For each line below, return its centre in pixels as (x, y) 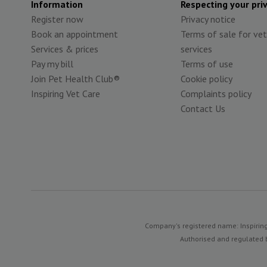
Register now (57, 19)
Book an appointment (74, 34)
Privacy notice (208, 19)
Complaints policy (216, 94)
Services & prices (65, 49)
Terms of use (207, 64)
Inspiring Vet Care (66, 94)
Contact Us (203, 108)
